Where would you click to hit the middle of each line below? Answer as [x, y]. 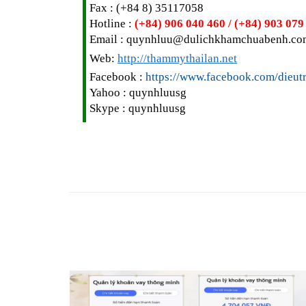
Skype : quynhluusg [138, 108]
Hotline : [111, 23]
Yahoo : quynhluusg [138, 92]
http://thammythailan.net [177, 58]
